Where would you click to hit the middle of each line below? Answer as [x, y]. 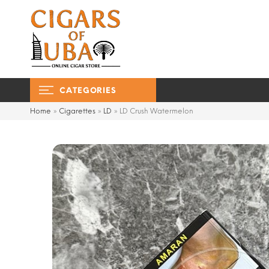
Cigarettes [77, 111]
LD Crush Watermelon [156, 111]
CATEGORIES [88, 90]
